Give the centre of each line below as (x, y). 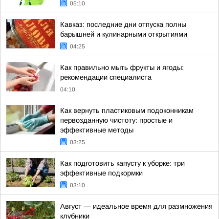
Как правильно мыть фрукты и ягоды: (122, 67)
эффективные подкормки (101, 173)
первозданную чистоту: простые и (116, 120)
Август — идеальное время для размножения (136, 206)
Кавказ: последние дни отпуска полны (123, 24)
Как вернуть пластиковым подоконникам (127, 110)
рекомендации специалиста (106, 77)
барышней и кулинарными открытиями (124, 34)
